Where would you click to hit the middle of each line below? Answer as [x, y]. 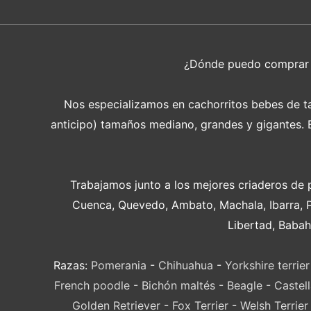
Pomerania [119, 266]
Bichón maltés [178, 286]
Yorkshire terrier [267, 266]
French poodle [92, 286]
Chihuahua [186, 266]
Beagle [244, 286]
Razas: [72, 266]
